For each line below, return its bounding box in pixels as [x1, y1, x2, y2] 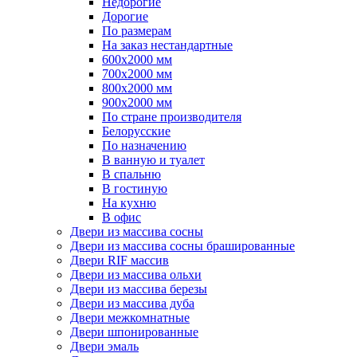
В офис [102, 210, 141, 224]
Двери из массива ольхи [70, 268, 202, 281]
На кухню [102, 196, 156, 210]
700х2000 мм [102, 67, 172, 80]
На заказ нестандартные [102, 38, 233, 52]
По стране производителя [102, 110, 241, 124]
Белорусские [102, 124, 171, 138]
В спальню [102, 167, 161, 181]
